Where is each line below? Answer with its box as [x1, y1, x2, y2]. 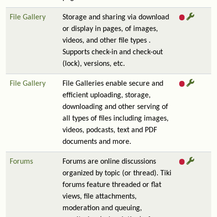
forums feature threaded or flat [62, 181, 161, 189]
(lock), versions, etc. [62, 60, 125, 68]
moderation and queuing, [62, 204, 142, 212]
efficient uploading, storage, [62, 92, 151, 99]
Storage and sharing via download [62, 14, 169, 21]
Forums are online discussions [62, 158, 156, 166]
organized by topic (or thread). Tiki [62, 170, 171, 177]
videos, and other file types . [62, 37, 151, 45]
